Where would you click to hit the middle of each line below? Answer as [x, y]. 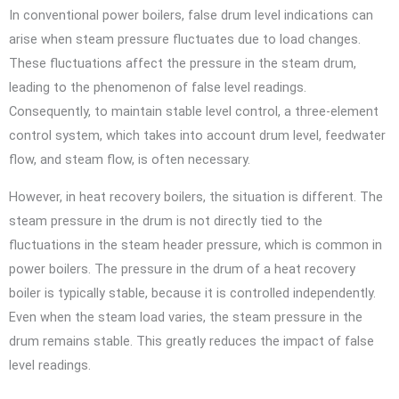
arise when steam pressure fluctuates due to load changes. [185, 40]
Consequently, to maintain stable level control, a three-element [194, 112]
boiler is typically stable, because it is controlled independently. [192, 293]
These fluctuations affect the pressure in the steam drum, [183, 64]
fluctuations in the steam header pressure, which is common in [195, 244]
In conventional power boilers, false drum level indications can [191, 16]
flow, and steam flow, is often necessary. [130, 160]
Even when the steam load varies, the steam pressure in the [186, 317]
